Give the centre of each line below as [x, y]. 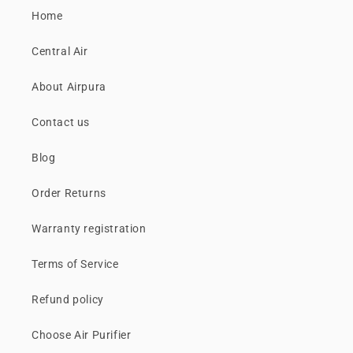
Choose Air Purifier [82, 335]
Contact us [61, 123]
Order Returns [69, 193]
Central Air [60, 52]
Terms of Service [75, 264]
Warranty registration [89, 229]
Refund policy [68, 300]
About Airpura [69, 87]
